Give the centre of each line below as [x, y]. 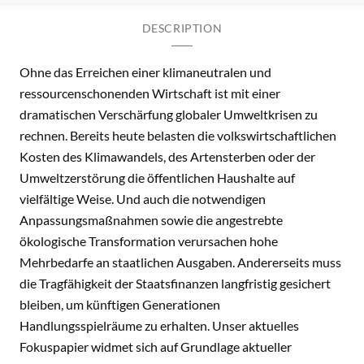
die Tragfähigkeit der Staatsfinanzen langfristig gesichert [175, 284]
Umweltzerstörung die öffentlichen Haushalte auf [157, 178]
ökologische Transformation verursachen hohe [149, 241]
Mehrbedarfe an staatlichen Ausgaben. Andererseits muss [180, 262]
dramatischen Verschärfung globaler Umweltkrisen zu [169, 115]
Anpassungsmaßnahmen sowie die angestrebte [151, 220]
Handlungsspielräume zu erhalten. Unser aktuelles [159, 326]
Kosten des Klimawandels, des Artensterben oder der [167, 157]
